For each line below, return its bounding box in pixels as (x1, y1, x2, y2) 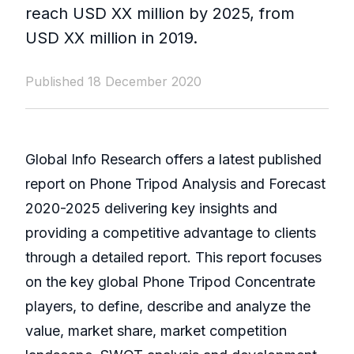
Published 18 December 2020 (25, 73, 201, 90)
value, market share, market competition (25, 322, 287, 340)
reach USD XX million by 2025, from (25, 4, 295, 24)
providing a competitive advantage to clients (25, 224, 316, 242)
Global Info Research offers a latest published (25, 151, 322, 168)
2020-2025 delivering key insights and (25, 200, 277, 217)
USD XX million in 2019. (25, 28, 198, 48)
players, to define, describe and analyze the (25, 298, 311, 315)
